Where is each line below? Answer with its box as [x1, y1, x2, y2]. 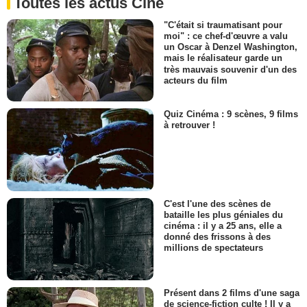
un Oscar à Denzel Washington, [164, 42, 297, 53]
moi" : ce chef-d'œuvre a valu [164, 31, 288, 42]
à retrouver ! [164, 120, 215, 131]
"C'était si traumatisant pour [164, 20, 282, 31]
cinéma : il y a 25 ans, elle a [164, 220, 282, 231]
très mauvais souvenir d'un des [164, 64, 297, 75]
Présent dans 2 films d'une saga [164, 288, 299, 299]
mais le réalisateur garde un [164, 53, 282, 64]
